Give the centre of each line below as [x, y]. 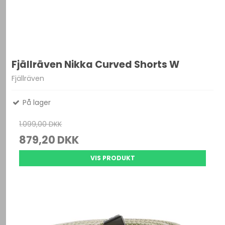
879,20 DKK [49, 140]
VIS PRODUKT [113, 158]
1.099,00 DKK [41, 124]
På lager [36, 102]
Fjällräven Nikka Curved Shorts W [96, 65]
